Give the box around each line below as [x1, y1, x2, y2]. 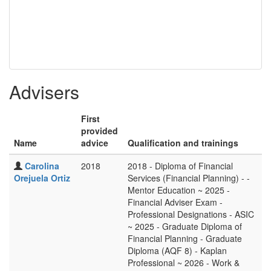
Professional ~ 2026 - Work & [128, 256, 240, 269]
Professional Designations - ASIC [128, 208, 254, 220]
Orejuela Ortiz [14, 172, 70, 184]
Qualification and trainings [128, 137, 238, 149]
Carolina [25, 160, 59, 172]
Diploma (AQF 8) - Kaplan [128, 244, 227, 256]
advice [81, 137, 108, 149]
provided [81, 125, 118, 137]
